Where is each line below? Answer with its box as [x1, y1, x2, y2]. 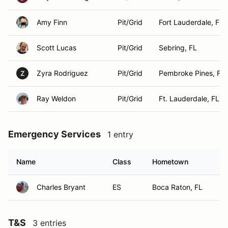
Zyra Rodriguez [37, 69, 88, 77]
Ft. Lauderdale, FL [159, 94, 219, 103]
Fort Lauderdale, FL [159, 18, 223, 26]
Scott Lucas [37, 43, 76, 52]
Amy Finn [37, 18, 67, 26]
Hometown [152, 157, 188, 166]
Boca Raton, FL [152, 183, 203, 191]
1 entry [107, 129, 133, 139]
